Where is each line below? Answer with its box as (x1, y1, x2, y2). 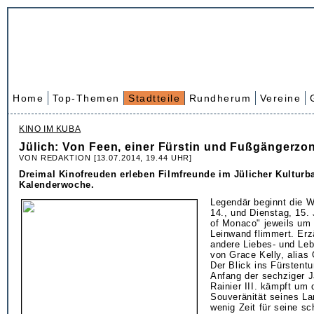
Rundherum (189, 93, 251, 104)
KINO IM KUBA (19, 124, 81, 134)
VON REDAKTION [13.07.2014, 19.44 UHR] (19, 153, 193, 162)
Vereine (259, 93, 301, 104)
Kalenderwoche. (19, 179, 95, 190)
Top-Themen (52, 93, 120, 104)
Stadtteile (128, 93, 180, 104)
